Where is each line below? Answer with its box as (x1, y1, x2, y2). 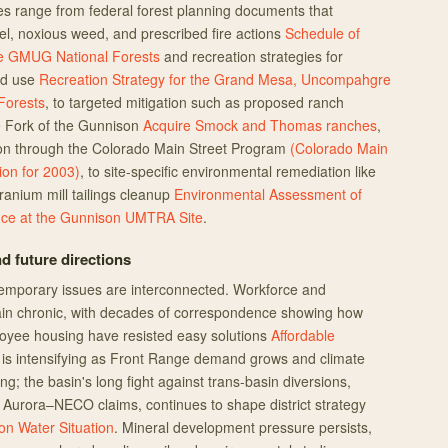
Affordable (271, 325, 335, 345)
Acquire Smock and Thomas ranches (143, 115, 377, 135)
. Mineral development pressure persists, (114, 417, 372, 437)
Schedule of (285, 23, 360, 43)
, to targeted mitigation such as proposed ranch (45, 92, 344, 112)
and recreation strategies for (160, 46, 343, 66)
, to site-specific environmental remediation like (80, 161, 376, 181)
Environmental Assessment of (174, 184, 362, 204)
